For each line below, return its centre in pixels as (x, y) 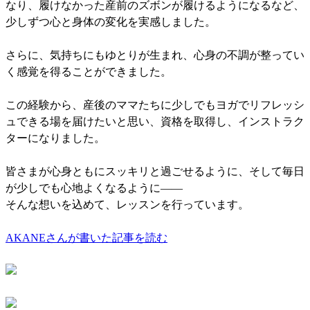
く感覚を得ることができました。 (89, 71)
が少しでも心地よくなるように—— (94, 188)
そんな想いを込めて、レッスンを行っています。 (127, 204)
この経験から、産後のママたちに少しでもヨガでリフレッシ (155, 104)
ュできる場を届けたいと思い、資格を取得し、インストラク (155, 121)
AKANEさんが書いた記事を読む (86, 237)
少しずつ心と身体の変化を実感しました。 (111, 21)
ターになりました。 (55, 138)
